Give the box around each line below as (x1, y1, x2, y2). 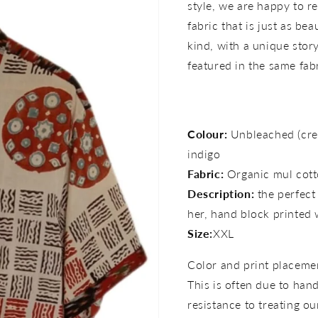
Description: (187, 187, 258, 200)
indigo (187, 147, 221, 160)
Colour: (187, 127, 228, 141)
